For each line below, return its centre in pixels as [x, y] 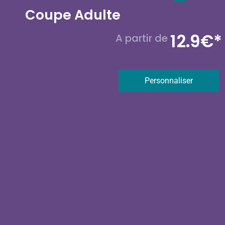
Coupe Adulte [73, 15]
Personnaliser [168, 81]
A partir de [143, 38]
